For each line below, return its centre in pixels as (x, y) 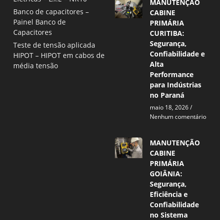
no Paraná (167, 95)
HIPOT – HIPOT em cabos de (59, 55)
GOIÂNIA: (166, 173)
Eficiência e (169, 194)
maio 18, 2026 (170, 107)
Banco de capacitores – (51, 12)
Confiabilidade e (178, 54)
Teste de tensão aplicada (54, 45)
